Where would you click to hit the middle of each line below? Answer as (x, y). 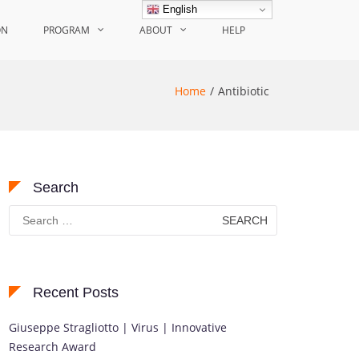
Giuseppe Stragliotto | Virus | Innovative (118, 327)
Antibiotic (244, 91)
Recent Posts (76, 292)
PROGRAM (67, 30)
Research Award (52, 347)
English (179, 9)
